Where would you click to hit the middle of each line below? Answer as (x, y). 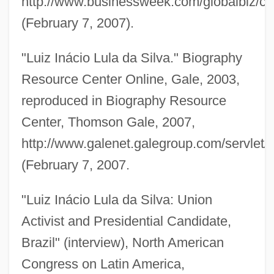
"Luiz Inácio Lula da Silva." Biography (131, 57)
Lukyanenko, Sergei (53, 229)
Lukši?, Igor (34, 252)
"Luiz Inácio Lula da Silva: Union (117, 199)
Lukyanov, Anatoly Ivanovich (71, 207)
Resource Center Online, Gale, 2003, (130, 79)
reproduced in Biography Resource (124, 100)
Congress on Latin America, (103, 264)
